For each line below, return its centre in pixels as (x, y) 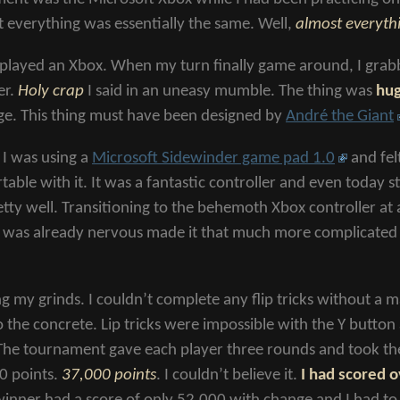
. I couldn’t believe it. (229, 376)
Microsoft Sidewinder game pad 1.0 (213, 159)
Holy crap (51, 92)
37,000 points (109, 376)
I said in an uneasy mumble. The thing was (230, 92)
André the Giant (340, 117)
